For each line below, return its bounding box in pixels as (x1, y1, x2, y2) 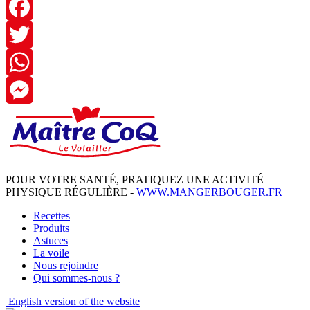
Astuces (33, 234, 68, 246)
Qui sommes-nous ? (33, 271, 120, 284)
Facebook (6, 28, 48, 40)
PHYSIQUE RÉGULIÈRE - (6, 185, 136, 198)
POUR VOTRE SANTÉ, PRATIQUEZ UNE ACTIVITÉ (6, 173, 264, 185)
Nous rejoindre (33, 259, 98, 271)
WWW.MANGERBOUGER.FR (136, 185, 282, 198)
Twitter (6, 55, 37, 68)
